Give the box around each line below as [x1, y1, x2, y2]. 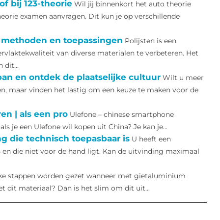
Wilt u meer [162, 74, 204, 82]
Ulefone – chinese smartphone [69, 110, 174, 119]
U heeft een [131, 135, 171, 143]
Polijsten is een [124, 37, 176, 45]
